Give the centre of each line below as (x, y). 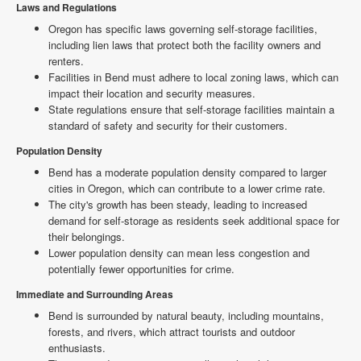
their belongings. (87, 237)
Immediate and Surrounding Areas (95, 294)
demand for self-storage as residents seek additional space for (194, 220)
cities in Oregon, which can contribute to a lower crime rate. (187, 188)
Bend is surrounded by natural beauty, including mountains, (186, 315)
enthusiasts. (77, 348)
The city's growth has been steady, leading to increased (178, 204)
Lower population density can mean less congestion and (179, 253)
